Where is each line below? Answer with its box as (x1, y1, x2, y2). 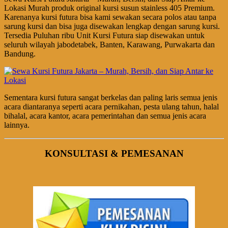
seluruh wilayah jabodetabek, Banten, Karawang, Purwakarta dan (4, 40, 215, 49)
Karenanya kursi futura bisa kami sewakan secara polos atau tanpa (4, 12, 216, 21)
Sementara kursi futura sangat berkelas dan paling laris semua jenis (4, 93, 217, 102)
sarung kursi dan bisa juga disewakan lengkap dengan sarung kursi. (4, 21, 220, 31)
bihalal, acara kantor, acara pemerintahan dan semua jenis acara (4, 111, 206, 120)
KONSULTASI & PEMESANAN (44, 148, 184, 159)
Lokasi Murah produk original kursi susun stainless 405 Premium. (4, 3, 215, 12)
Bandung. (4, 49, 36, 58)
